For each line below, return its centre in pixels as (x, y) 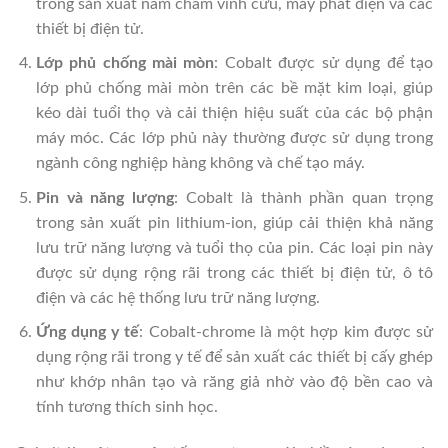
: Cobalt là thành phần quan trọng (304, 197)
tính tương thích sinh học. (126, 407)
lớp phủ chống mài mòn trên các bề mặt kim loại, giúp (234, 88)
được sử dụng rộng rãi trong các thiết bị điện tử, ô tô (234, 272)
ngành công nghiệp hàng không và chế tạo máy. (200, 163)
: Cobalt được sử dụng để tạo (324, 63)
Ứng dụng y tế (87, 332)
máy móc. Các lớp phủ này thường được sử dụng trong (234, 138)
